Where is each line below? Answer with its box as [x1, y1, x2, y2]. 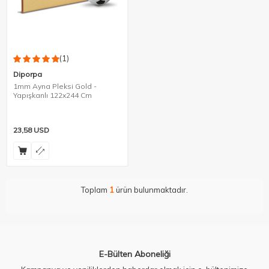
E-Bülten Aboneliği [98, 249, 171, 260]
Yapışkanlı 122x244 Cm [13, 91, 92, 100]
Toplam [81, 185, 109, 195]
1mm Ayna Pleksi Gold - [13, 82, 97, 91]
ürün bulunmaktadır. [114, 185, 188, 195]
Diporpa [13, 70, 42, 79]
